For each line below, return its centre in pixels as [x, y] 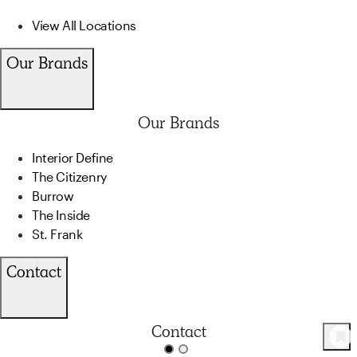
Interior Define [73, 157]
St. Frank [57, 233]
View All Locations [84, 25]
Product [38, 340]
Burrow [53, 195]
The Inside [61, 214]
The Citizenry [69, 176]
